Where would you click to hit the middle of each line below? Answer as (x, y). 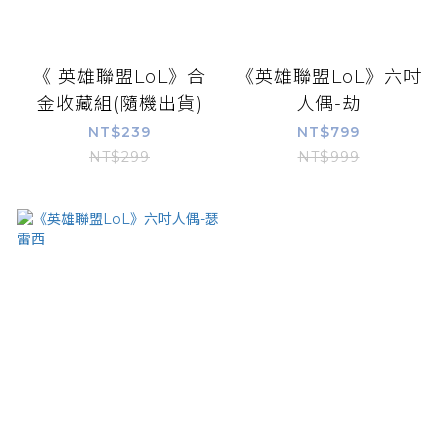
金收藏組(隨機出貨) (119, 103)
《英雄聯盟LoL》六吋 (328, 76)
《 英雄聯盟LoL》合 (119, 76)
